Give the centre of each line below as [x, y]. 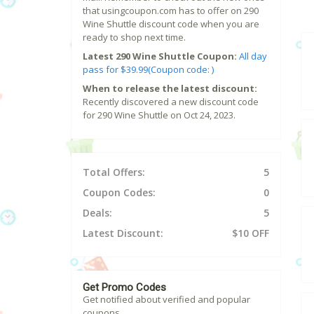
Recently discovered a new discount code [171, 102]
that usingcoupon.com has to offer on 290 [171, 11]
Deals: [97, 213]
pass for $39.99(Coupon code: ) [148, 70]
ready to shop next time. [134, 37]
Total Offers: [114, 172]
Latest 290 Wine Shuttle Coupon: [160, 56]
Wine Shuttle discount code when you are [171, 24]
